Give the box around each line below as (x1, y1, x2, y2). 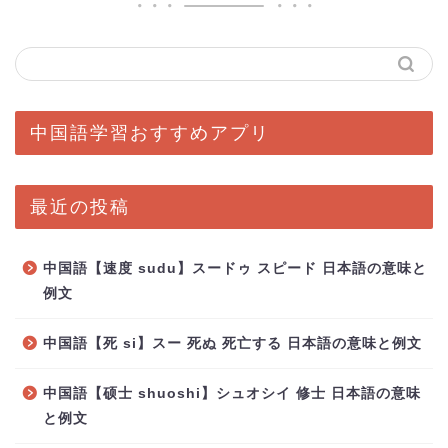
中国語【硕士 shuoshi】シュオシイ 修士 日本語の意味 (43, 385, 421, 401)
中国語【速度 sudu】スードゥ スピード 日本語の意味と (43, 260, 427, 276)
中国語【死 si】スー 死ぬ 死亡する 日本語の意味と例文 (43, 335, 422, 351)
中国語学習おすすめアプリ (30, 120, 270, 143)
